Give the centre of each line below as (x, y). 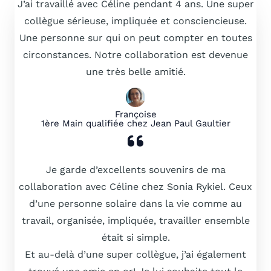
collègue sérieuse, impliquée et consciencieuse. (135, 21)
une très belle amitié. (135, 72)
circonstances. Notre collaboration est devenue (135, 55)
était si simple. (135, 237)
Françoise (135, 114)
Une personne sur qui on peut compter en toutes (135, 38)
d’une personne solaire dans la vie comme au (135, 204)
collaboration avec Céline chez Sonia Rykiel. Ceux (135, 187)
